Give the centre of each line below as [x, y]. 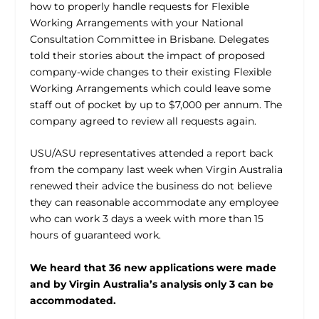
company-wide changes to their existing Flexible [151, 72]
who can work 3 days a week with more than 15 [147, 219]
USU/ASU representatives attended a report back [152, 153]
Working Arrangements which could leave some [151, 88]
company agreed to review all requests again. [143, 121]
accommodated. [73, 300]
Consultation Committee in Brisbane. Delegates [150, 39]
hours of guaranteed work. [96, 235]
